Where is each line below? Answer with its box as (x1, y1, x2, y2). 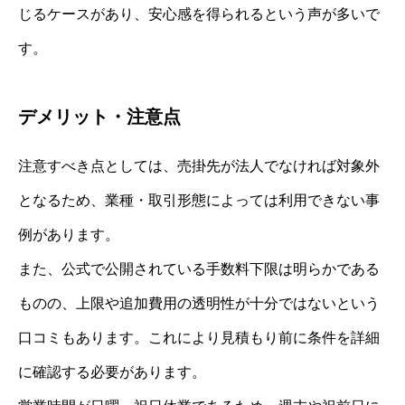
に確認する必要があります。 (18, 363, 206, 380)
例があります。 (18, 226, 119, 242)
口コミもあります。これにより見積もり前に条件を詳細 (18, 329, 380, 345)
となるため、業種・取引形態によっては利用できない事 (18, 192, 380, 208)
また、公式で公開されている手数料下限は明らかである (18, 260, 380, 277)
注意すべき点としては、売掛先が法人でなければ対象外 (18, 157, 380, 174)
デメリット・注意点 (18, 106, 181, 127)
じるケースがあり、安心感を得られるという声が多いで (18, 5, 380, 22)
